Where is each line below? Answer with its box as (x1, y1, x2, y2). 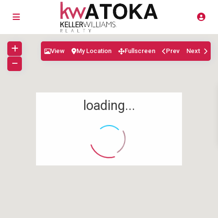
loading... (83, 98, 135, 113)
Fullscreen (125, 47, 155, 54)
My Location (76, 47, 111, 54)
